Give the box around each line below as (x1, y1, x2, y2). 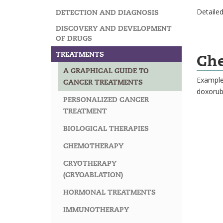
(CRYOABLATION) (63, 170, 123, 180)
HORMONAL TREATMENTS (63, 188, 156, 197)
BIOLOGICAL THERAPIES (63, 124, 149, 133)
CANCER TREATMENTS (63, 78, 143, 87)
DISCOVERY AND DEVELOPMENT (56, 24, 172, 33)
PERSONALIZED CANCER (63, 95, 149, 105)
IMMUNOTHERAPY (63, 205, 129, 215)
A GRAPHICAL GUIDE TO (63, 66, 149, 76)
